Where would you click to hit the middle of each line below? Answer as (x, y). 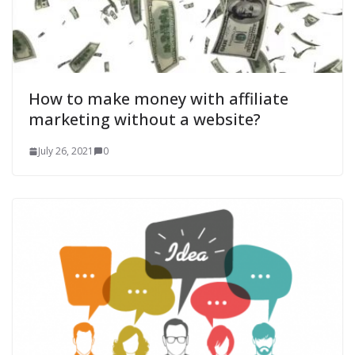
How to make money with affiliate (158, 99)
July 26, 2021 (66, 151)
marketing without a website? (145, 120)
